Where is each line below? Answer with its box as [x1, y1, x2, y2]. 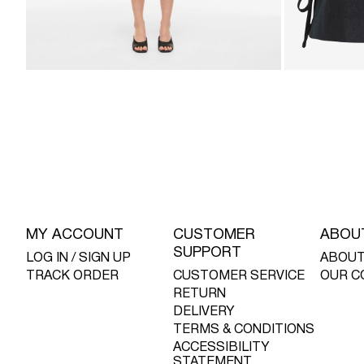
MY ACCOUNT [26, 228, 123, 243]
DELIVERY [173, 306, 236, 318]
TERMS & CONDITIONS [173, 324, 315, 336]
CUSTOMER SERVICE [173, 271, 305, 283]
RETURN [173, 288, 227, 301]
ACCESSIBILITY [173, 342, 271, 354]
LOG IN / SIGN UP [26, 253, 131, 265]
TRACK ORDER [26, 271, 119, 283]
